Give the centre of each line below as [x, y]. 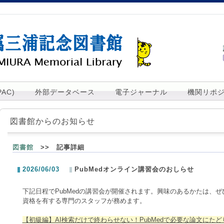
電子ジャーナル [141, 92]
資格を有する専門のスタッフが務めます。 [84, 201]
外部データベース [65, 92]
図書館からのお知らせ [52, 121]
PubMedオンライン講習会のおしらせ [134, 169]
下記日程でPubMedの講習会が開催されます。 [89, 191]
